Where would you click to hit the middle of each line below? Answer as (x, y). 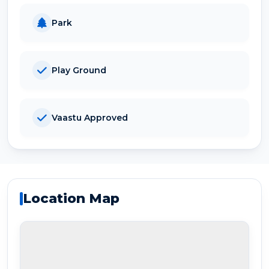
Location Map (71, 199)
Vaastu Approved (90, 117)
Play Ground (79, 70)
